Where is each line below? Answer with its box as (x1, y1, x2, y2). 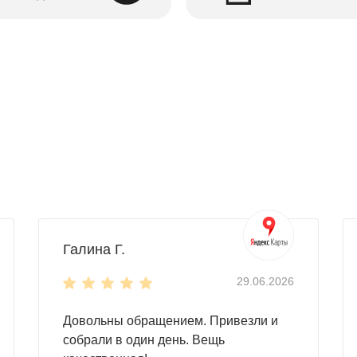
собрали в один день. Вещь (63, 332, 225, 347)
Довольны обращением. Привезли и (63, 313, 278, 328)
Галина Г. (63, 241, 125, 257)
